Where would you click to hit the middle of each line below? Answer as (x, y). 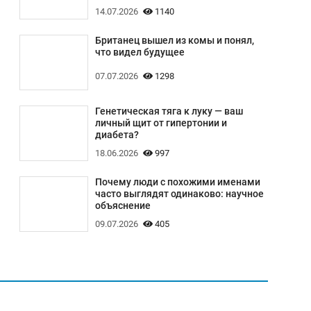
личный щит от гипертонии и (161, 123)
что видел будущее (140, 52)
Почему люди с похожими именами (177, 182)
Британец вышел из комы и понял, (174, 40)
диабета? (117, 135)
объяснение (123, 205)
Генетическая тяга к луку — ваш (169, 111)
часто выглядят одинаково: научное (179, 194)
